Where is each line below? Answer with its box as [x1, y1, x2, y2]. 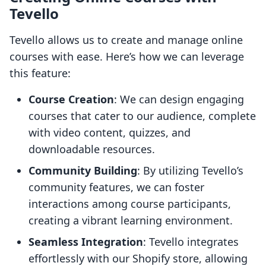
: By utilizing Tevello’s [137, 163, 243, 178]
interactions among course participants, [28, 197, 231, 211]
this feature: [9, 66, 71, 81]
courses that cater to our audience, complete [28, 109, 256, 123]
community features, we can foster [28, 180, 204, 195]
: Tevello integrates [143, 235, 239, 249]
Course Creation [28, 92, 114, 107]
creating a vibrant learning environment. [28, 213, 233, 228]
